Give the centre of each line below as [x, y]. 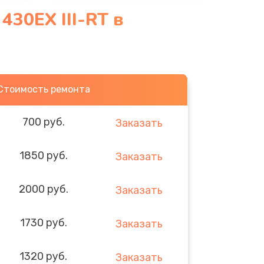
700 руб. [43, 122]
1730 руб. [43, 222]
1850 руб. [43, 155]
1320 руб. [44, 256]
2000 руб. [43, 189]
